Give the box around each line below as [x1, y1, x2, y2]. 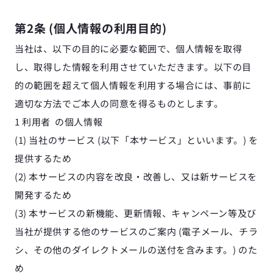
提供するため [15, 152, 72, 165]
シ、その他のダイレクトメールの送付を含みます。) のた [15, 243, 258, 256]
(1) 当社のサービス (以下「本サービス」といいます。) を [15, 133, 258, 146]
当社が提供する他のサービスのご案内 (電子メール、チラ [15, 225, 258, 238]
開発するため [15, 188, 72, 201]
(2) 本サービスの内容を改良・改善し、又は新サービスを [15, 170, 257, 183]
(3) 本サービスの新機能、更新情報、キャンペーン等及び [15, 207, 257, 219]
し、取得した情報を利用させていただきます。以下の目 [15, 60, 252, 73]
